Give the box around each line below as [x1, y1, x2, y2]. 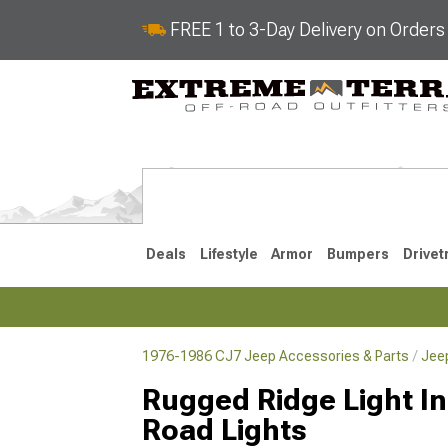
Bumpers [326, 246, 389, 262]
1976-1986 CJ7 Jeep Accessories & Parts [142, 348, 409, 364]
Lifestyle [199, 246, 258, 262]
